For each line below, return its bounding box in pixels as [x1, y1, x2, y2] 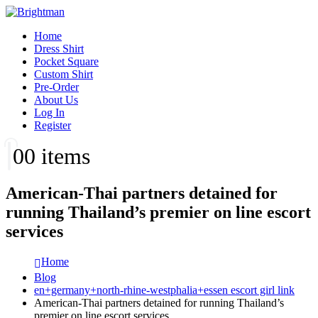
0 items [24, 143, 90, 169]
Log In [34, 106, 65, 119]
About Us [34, 94, 78, 106]
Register [34, 119, 71, 131]
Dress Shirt [34, 43, 84, 55]
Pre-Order [34, 81, 79, 93]
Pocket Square [34, 55, 99, 67]
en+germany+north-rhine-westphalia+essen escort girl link [34, 283, 295, 296]
